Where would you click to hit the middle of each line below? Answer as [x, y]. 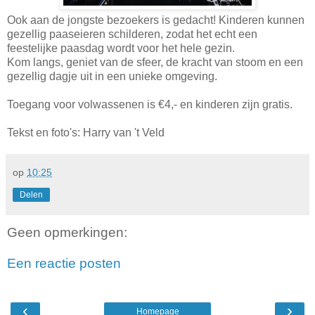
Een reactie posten [64, 263]
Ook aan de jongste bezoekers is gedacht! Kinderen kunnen [156, 20]
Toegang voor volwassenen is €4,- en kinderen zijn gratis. [150, 104]
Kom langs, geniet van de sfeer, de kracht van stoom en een [155, 62]
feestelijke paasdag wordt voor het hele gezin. [121, 48]
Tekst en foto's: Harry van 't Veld [86, 132]
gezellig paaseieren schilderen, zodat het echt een [132, 34]
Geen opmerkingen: [67, 232]
